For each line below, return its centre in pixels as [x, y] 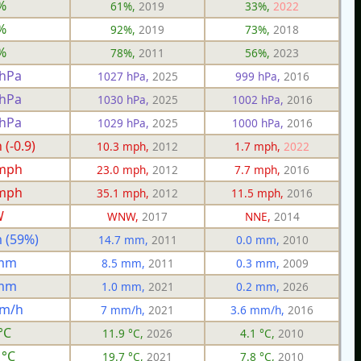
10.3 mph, [124, 146]
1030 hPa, [124, 99]
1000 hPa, [259, 122]
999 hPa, [259, 76]
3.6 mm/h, [259, 309]
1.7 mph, [259, 146]
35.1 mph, [124, 193]
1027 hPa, [124, 76]
